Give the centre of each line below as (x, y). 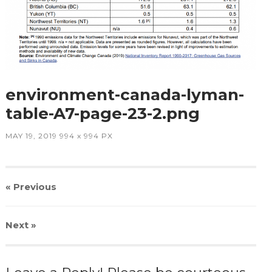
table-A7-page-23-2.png (102, 114)
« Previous (31, 187)
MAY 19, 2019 (31, 136)
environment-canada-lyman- (124, 95)
